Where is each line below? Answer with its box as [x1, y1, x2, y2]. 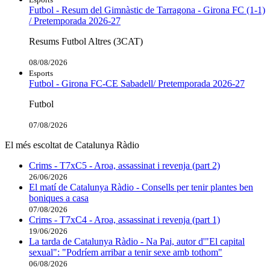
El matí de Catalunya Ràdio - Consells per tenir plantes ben [29, 181, 253, 192]
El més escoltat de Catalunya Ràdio [5, 139, 139, 150]
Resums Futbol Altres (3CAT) [29, 36, 143, 46]
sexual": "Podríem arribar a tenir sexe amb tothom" [29, 246, 222, 257]
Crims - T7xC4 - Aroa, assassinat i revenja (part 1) [29, 214, 220, 225]
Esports [29, 68, 53, 78]
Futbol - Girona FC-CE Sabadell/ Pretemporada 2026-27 [29, 78, 245, 89]
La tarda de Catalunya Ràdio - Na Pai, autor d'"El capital [29, 236, 245, 246]
